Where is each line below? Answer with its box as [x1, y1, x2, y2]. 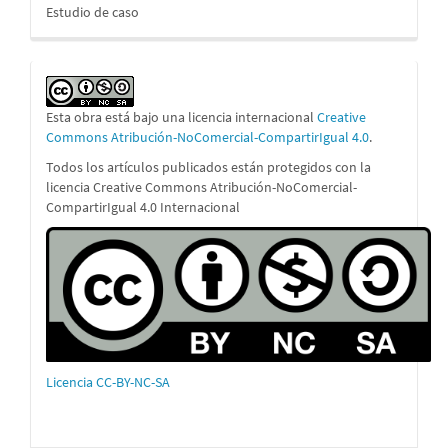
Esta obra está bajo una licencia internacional [46, 107, 317, 126]
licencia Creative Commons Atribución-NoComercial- [46, 177, 357, 196]
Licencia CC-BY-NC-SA [46, 372, 170, 391]
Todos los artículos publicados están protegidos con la [46, 157, 371, 176]
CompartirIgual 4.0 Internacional [46, 197, 240, 216]
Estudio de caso [46, 2, 139, 21]
